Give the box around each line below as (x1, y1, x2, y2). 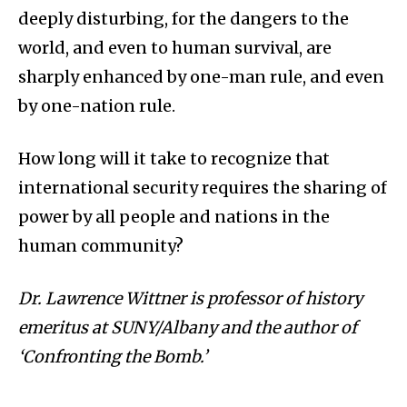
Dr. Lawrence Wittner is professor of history (18, 288, 362, 310)
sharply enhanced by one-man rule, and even (18, 66, 384, 88)
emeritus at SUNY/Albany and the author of (18, 317, 357, 339)
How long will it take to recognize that (18, 148, 330, 170)
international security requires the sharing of (18, 177, 387, 199)
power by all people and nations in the (18, 206, 330, 228)
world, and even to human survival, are (18, 37, 332, 59)
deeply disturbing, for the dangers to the (18, 8, 349, 30)
